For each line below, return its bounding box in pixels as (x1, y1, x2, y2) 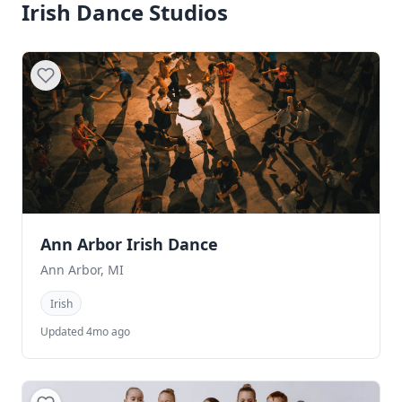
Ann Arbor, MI (40, 261, 124, 279)
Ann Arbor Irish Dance (40, 233, 218, 256)
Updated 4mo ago (40, 323, 130, 339)
